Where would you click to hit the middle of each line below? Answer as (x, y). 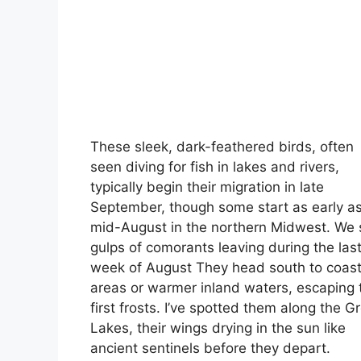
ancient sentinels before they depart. (210, 349)
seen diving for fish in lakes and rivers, (215, 167)
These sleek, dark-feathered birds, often (222, 147)
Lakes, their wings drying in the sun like (218, 328)
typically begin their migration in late (207, 187)
